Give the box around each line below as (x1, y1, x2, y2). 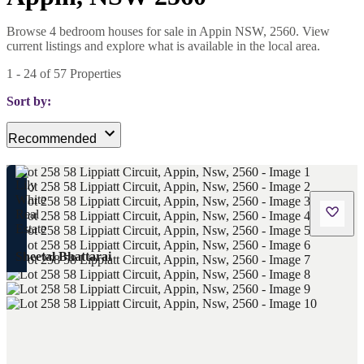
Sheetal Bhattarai (15, 249, 111, 263)
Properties (67, 66, 121, 80)
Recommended (8, 131, 97, 145)
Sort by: (6, 93, 51, 108)
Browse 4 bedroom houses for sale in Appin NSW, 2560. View (6, 24, 330, 38)
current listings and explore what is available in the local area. (6, 38, 320, 53)
